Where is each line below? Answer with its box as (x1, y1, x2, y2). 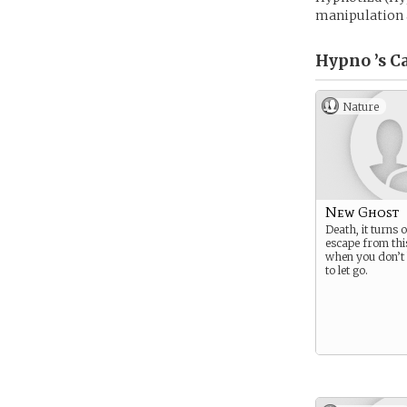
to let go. (325, 263, 368, 277)
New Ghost (325, 203, 399, 221)
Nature (342, 100, 379, 114)
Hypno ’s (315, 51, 386, 71)
